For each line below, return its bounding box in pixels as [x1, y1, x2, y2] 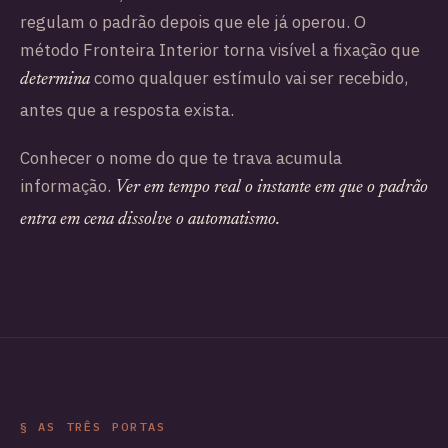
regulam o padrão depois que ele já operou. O [20, 10, 366, 33]
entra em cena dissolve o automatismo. [20, 211, 280, 230]
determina [20, 70, 90, 89]
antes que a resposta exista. [20, 98, 234, 121]
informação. [20, 175, 115, 198]
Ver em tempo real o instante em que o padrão [115, 179, 428, 198]
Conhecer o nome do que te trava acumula [20, 147, 342, 170]
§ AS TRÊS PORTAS [20, 418, 167, 434]
